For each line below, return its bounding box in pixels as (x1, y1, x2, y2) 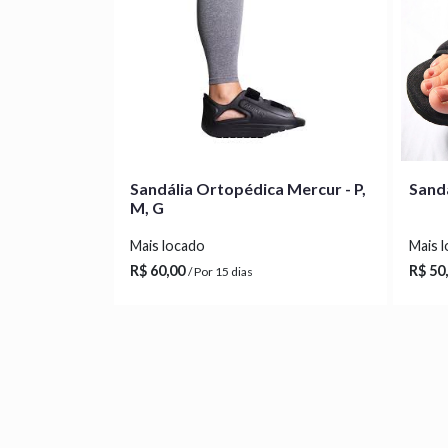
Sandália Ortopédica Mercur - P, (130, 179, 366, 198)
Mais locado (130, 237, 205, 254)
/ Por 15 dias (188, 264, 253, 279)
